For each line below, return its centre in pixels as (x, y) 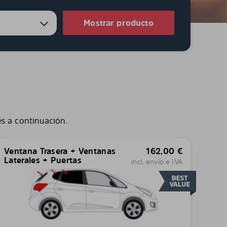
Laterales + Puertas (43, 160)
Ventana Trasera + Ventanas (60, 151)
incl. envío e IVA (157, 161)
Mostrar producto (119, 23)
